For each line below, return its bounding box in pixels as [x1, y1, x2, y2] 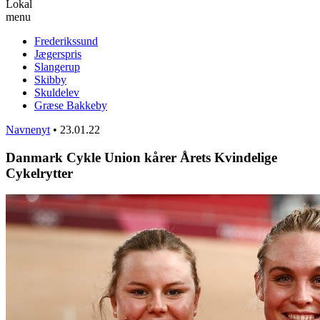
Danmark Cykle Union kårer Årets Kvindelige [6, 149, 277, 165]
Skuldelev [34, 86, 79, 99]
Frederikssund [34, 34, 98, 47]
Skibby [34, 73, 66, 86]
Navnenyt [6, 123, 50, 136]
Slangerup [34, 60, 80, 73]
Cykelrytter [6, 165, 73, 181]
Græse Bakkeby [34, 99, 107, 111]
